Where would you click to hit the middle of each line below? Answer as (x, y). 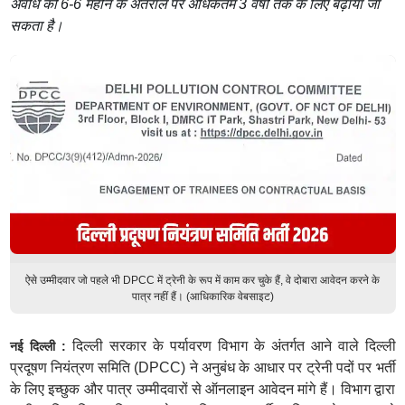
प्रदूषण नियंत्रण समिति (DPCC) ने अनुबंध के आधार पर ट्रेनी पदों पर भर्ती (202, 367)
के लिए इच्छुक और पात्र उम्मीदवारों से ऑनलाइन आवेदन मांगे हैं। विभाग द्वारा (202, 389)
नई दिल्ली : (41, 346)
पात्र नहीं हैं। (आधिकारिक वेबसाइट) (202, 297)
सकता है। (36, 26)
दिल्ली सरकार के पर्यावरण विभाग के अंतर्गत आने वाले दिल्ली (234, 346)
